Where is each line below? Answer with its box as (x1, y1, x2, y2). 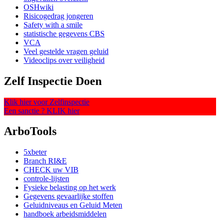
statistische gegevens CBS (24, 29, 105, 38)
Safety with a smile (24, 20, 82, 29)
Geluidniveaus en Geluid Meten (24, 201, 122, 210)
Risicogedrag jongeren (24, 11, 93, 20)
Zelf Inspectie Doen (4, 74, 102, 87)
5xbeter (24, 148, 47, 157)
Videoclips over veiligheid (24, 55, 105, 64)
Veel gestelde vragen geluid (24, 47, 109, 55)
